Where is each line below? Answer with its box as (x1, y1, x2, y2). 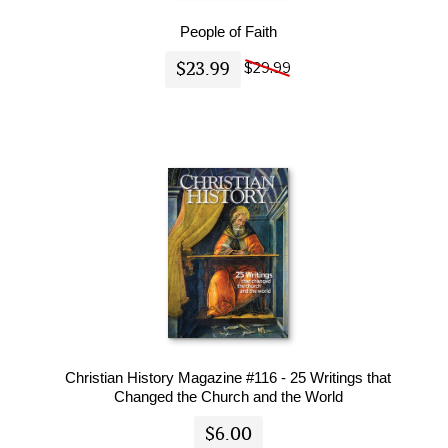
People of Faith (179, 22, 277, 40)
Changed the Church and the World (113, 387, 343, 405)
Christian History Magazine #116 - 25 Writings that (65, 368, 392, 386)
